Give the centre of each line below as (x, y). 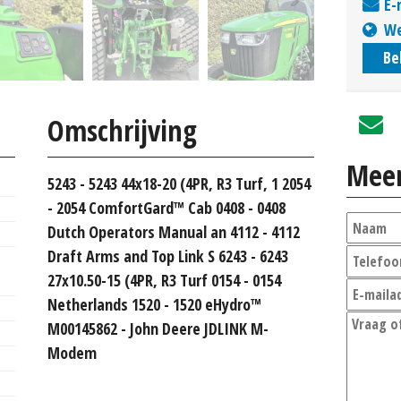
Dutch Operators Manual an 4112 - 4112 (174, 231)
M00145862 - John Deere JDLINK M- (158, 328)
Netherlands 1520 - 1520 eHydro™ (154, 304)
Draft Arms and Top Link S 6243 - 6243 (168, 256)
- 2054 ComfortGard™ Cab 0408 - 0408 (166, 207)
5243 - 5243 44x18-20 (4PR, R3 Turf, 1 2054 (179, 183)
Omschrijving (122, 130)
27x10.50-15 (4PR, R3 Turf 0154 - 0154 (164, 280)
